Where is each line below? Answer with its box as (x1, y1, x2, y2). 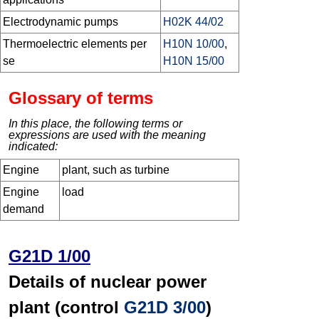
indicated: (9, 140, 58, 153)
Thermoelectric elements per (3, 38, 147, 51)
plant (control (9, 298, 124, 318)
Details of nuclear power (9, 272, 206, 292)
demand (3, 203, 44, 216)
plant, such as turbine (62, 164, 169, 177)
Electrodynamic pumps (3, 16, 118, 28)
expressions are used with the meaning (9, 129, 206, 142)
